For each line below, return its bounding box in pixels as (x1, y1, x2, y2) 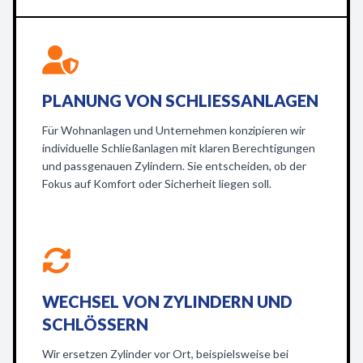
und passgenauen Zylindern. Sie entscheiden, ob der (42, 159, 306, 173)
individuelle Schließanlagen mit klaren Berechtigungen (42, 141, 315, 155)
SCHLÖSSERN (42, 314, 148, 334)
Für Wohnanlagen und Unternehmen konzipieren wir (42, 123, 305, 137)
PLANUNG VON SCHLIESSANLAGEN (42, 91, 306, 110)
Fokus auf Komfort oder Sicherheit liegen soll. (42, 177, 271, 190)
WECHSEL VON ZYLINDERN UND (42, 292, 293, 311)
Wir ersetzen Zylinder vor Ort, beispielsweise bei (42, 347, 288, 361)
